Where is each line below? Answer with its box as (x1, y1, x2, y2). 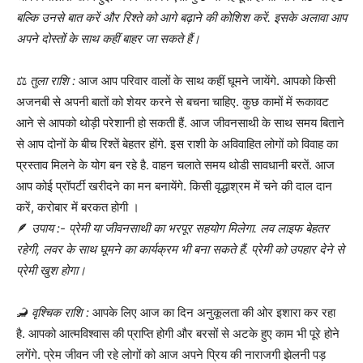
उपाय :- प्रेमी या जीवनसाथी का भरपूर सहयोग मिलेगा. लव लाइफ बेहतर (32, 220, 329, 236)
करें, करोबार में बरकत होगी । (16, 199, 139, 215)
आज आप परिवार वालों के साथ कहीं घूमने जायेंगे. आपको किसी (75, 72, 335, 88)
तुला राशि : (30, 72, 75, 88)
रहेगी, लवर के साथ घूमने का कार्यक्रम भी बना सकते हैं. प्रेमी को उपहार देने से (16, 241, 344, 257)
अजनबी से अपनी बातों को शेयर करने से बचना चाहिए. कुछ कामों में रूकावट (16, 93, 329, 109)
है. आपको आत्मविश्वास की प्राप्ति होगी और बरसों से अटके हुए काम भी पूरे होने (16, 325, 340, 341)
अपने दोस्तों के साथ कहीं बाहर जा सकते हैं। (16, 30, 200, 46)
